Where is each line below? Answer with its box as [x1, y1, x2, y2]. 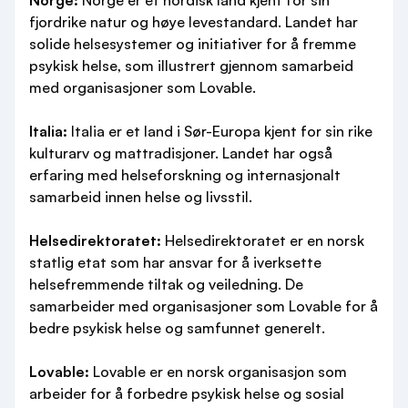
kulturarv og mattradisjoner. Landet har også [29, 144, 332, 162]
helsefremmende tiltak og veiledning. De [29, 275, 303, 293]
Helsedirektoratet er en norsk [161, 231, 364, 250]
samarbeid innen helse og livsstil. [29, 188, 252, 206]
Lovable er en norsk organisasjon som [89, 362, 347, 381]
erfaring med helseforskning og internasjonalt [29, 166, 341, 184]
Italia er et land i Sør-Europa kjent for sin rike [67, 122, 372, 140]
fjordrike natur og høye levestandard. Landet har [29, 13, 358, 31]
